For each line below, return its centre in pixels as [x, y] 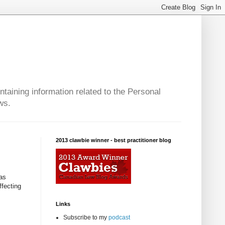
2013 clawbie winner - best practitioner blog [114, 140]
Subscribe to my [86, 218]
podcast [119, 218]
